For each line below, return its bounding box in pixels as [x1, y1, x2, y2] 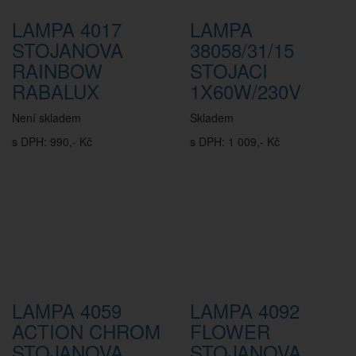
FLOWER [190, 317, 270, 345]
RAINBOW [12, 56, 103, 84]
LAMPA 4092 [190, 296, 300, 324]
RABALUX [12, 77, 99, 105]
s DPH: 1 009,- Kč [190, 133, 280, 149]
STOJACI [190, 56, 268, 84]
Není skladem [12, 110, 81, 126]
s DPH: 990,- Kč [12, 133, 92, 149]
